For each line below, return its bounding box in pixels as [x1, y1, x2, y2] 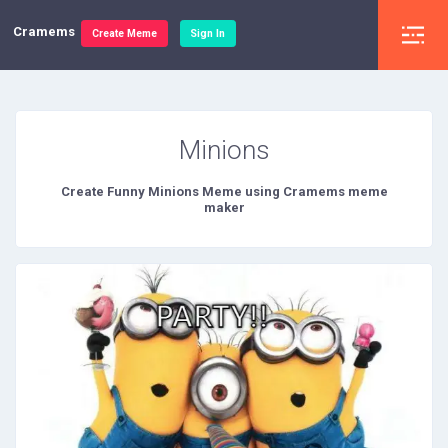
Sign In [190, 27, 226, 41]
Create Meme [91, 27, 157, 41]
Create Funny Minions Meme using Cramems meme [60, 183, 388, 199]
